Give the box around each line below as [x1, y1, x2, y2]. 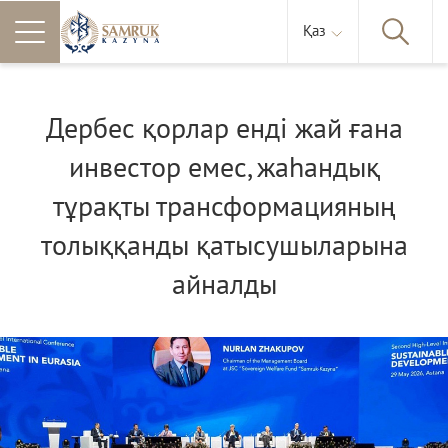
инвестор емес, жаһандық [68, 152, 380, 185]
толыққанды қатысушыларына [40, 230, 408, 263]
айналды [171, 269, 277, 302]
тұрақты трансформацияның [53, 191, 395, 224]
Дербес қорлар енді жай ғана [45, 113, 403, 146]
